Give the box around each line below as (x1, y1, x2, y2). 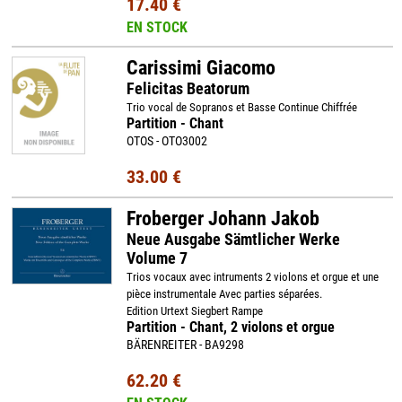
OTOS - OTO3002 (126, 134, 207, 148)
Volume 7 (126, 249, 188, 267)
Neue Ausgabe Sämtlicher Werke (126, 230, 340, 249)
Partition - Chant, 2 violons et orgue (126, 319, 335, 336)
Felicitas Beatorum (126, 79, 249, 98)
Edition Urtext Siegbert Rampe (126, 304, 263, 318)
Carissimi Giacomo (126, 57, 275, 79)
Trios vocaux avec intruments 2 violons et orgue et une (126, 270, 379, 284)
